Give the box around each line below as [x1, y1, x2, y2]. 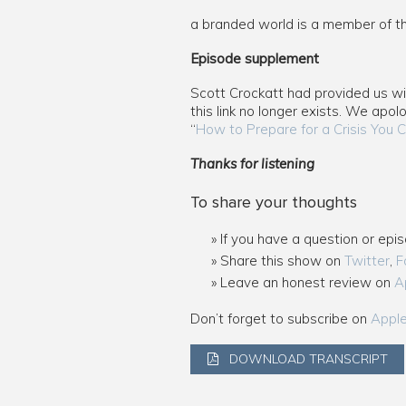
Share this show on [219, 252, 344, 269]
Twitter [343, 252, 390, 269]
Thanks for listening [190, 155, 314, 172]
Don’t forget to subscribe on [190, 310, 371, 327]
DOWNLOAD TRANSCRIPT [226, 351, 388, 367]
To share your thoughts [190, 192, 357, 212]
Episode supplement [190, 50, 319, 67]
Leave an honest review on [219, 274, 394, 291]
